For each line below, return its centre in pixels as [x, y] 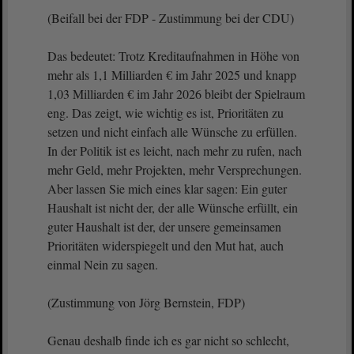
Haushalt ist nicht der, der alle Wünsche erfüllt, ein [173, 207]
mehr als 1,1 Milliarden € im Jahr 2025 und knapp [172, 75]
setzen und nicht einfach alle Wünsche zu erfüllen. [172, 132]
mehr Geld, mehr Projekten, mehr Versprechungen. [175, 169]
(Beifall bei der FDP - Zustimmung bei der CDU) [171, 18]
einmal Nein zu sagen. [105, 264]
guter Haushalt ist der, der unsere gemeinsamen [164, 226]
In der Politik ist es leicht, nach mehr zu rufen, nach [175, 151]
